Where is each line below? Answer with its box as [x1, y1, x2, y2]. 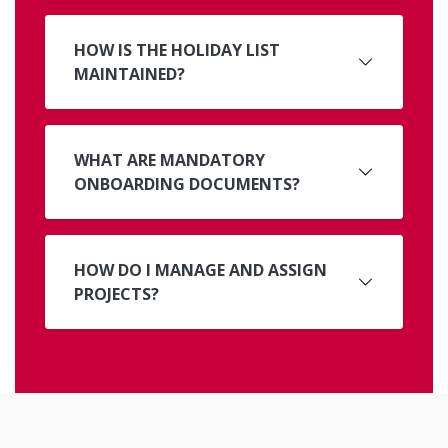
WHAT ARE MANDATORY [74, 149, 265, 172]
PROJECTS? [74, 283, 159, 306]
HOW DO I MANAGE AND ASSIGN [74, 259, 327, 282]
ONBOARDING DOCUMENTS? [189, 173, 300, 196]
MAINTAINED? [74, 63, 185, 86]
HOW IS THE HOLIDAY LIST [74, 39, 280, 62]
